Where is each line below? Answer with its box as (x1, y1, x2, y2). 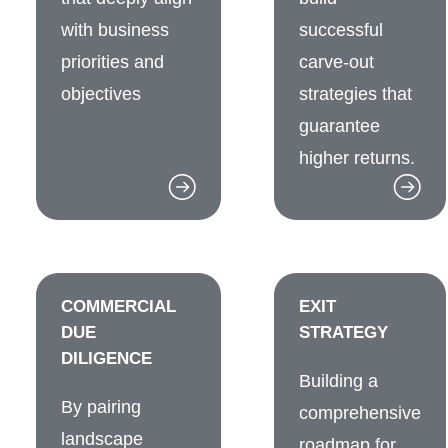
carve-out (299, 52, 374, 72)
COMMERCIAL (61, 296, 176, 316)
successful (299, 20, 383, 40)
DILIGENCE (61, 348, 152, 368)
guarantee (299, 116, 380, 136)
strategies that (299, 84, 412, 104)
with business (61, 20, 169, 40)
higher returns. (299, 148, 415, 168)
